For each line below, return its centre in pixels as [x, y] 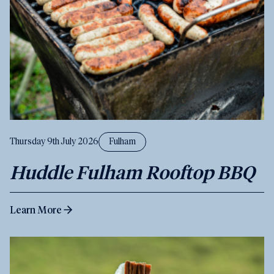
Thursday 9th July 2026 [54, 142]
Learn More [36, 210]
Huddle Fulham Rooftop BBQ [132, 172]
